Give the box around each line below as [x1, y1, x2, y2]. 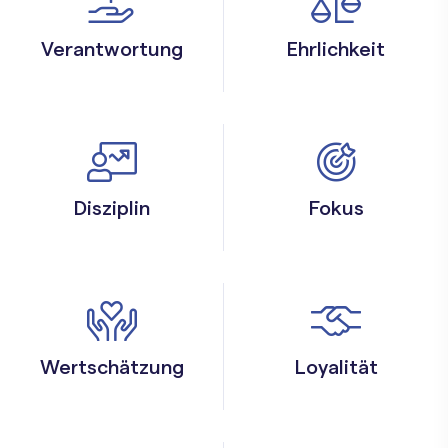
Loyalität [294, 358, 378, 379]
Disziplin [73, 199, 150, 220]
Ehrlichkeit [287, 40, 385, 61]
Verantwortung [40, 40, 183, 61]
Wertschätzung [39, 358, 184, 379]
